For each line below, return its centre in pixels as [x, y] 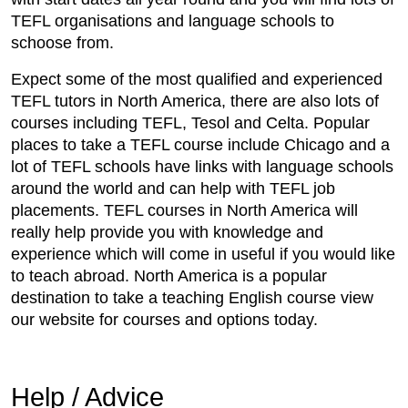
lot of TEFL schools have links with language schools [202, 166]
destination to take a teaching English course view [192, 297]
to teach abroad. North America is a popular [169, 275]
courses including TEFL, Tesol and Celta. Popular [190, 122]
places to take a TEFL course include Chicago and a [200, 144]
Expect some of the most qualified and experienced [197, 79]
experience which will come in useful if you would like [203, 254]
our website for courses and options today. [164, 319]
